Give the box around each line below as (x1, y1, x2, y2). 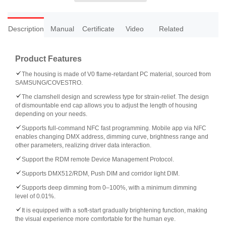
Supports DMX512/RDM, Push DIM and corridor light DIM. (22, 170, 180, 177)
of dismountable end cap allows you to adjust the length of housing (15, 102, 197, 109)
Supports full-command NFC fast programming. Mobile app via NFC (22, 125, 206, 132)
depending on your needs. (15, 110, 87, 118)
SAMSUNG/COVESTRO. (15, 79, 83, 86)
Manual (50, 25, 74, 33)
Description (8, 25, 44, 33)
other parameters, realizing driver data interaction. (15, 142, 151, 149)
